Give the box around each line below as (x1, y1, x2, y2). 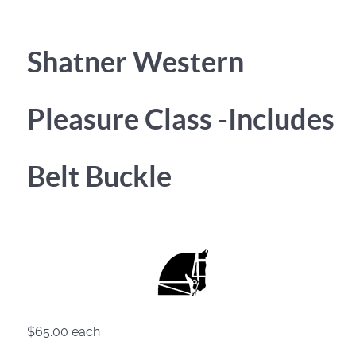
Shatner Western (27, 45, 244, 78)
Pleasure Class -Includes (27, 103, 335, 135)
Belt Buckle (27, 160, 172, 192)
